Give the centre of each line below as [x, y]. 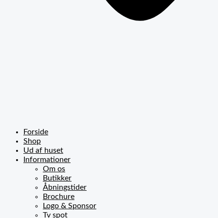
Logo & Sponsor [70, 206]
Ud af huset [43, 150]
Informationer [47, 160]
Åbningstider [65, 187]
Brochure [59, 197]
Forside [36, 132]
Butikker [57, 178]
